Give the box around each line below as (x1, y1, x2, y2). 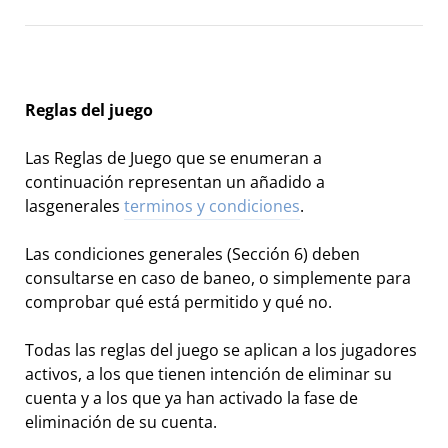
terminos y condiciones (124, 195, 300, 218)
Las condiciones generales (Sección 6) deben (25, 243, 360, 266)
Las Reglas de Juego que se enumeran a (25, 147, 322, 170)
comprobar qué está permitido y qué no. (25, 291, 332, 314)
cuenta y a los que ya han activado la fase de (25, 387, 358, 410)
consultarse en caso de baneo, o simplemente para (25, 267, 411, 290)
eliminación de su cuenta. (25, 411, 217, 434)
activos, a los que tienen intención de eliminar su (25, 363, 392, 386)
